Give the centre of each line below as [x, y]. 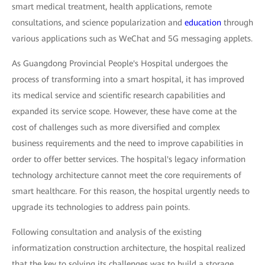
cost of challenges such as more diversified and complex [116, 127]
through [237, 22]
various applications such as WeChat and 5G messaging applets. [132, 38]
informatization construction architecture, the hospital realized [129, 248]
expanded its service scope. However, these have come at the [124, 111]
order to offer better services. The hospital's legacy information [129, 159]
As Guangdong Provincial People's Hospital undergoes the [120, 63]
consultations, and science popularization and [98, 22]
